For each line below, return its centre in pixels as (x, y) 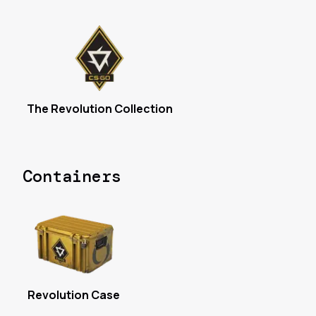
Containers (72, 176)
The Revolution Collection (99, 109)
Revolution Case (74, 295)
